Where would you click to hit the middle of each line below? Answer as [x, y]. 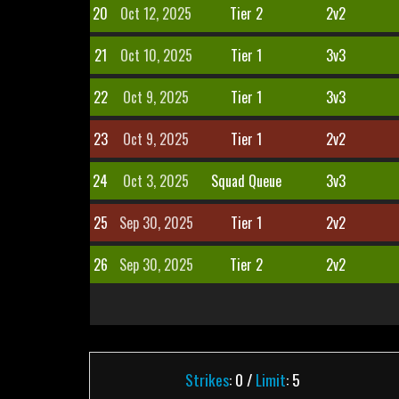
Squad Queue [246, 181]
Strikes [207, 379]
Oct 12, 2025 [156, 13]
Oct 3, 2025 [156, 181]
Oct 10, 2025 [156, 55]
